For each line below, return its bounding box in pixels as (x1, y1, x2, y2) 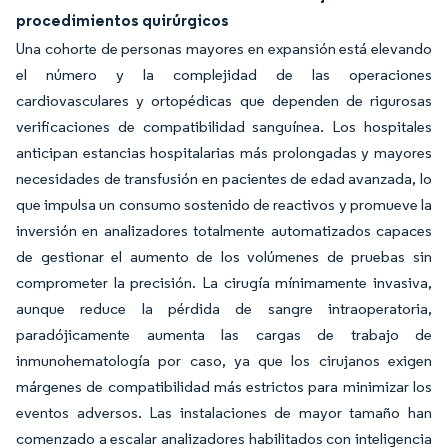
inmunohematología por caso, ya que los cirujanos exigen (16, 351, 432, 370)
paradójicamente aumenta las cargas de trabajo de (16, 325, 432, 344)
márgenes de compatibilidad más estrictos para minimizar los (16, 377, 432, 396)
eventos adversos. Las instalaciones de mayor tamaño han (16, 403, 432, 422)
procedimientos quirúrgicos (16, 10, 229, 30)
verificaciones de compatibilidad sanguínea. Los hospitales (16, 117, 432, 136)
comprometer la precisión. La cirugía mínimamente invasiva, (16, 273, 432, 292)
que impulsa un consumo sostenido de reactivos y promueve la (16, 195, 432, 214)
